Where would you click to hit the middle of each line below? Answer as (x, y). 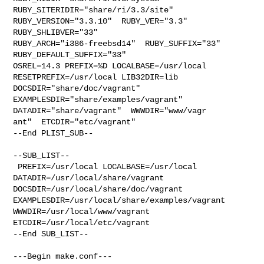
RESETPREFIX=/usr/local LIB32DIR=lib (98, 77)
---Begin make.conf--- (63, 256)
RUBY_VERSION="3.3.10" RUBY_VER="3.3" (100, 21)
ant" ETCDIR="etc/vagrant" (75, 122)
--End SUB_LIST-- (51, 234)
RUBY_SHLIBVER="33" (60, 32)
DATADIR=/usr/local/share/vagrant (91, 178)
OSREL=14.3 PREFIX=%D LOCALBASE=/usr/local (110, 66)
